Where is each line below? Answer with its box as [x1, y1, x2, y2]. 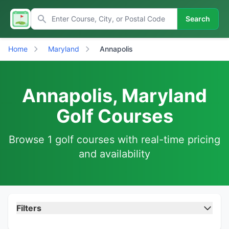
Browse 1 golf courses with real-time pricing [9, 133, 220, 146]
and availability [79, 148, 150, 160]
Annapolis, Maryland [22, 84, 207, 107]
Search [186, 14, 210, 23]
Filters [16, 203, 41, 213]
